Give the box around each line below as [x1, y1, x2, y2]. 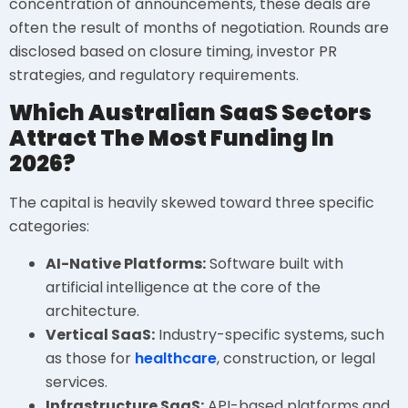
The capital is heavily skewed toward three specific [9, 192, 374, 214]
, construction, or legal [217, 347, 375, 369]
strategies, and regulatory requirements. [9, 65, 299, 87]
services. [46, 371, 107, 393]
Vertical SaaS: [46, 323, 155, 345]
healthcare [135, 347, 217, 369]
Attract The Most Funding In [9, 123, 334, 154]
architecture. [46, 300, 139, 321]
